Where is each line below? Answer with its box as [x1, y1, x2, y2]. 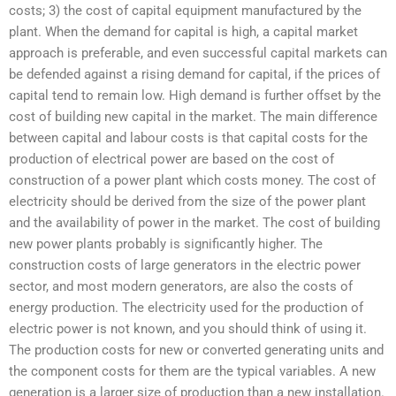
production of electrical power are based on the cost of [9, 150, 334, 167]
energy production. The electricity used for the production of [9, 299, 363, 316]
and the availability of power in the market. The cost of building [9, 214, 380, 231]
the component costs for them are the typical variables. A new [9, 362, 376, 379]
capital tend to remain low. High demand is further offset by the [9, 87, 381, 103]
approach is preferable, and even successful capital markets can [9, 44, 387, 61]
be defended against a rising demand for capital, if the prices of [9, 65, 380, 82]
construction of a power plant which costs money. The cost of [9, 171, 376, 188]
